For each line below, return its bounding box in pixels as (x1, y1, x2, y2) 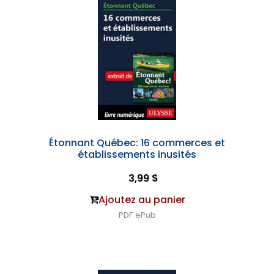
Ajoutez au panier (98, 193, 185, 207)
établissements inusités (78, 147, 196, 161)
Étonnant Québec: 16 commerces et (49, 136, 225, 150)
